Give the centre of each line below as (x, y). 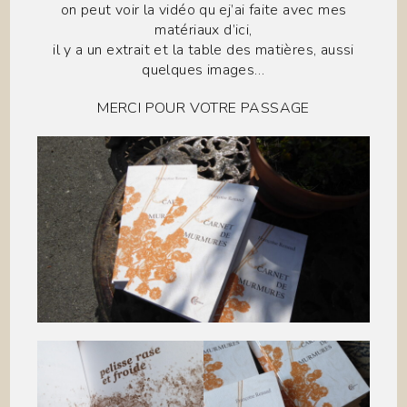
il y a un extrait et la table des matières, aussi (203, 50)
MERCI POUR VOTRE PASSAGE (203, 108)
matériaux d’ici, (203, 30)
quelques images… (203, 69)
